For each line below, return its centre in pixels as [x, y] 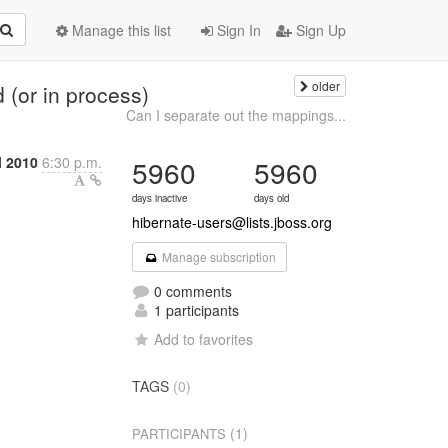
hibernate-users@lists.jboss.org [232, 222]
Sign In [237, 30]
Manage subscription [217, 256]
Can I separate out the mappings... [235, 115]
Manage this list [119, 30]
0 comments [191, 291]
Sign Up [319, 30]
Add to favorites [204, 339]
